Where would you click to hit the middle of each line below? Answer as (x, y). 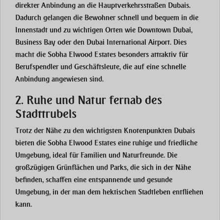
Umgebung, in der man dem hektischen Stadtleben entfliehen (109, 192)
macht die (31, 55)
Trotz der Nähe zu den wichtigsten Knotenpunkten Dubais (105, 131)
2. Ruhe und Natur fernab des (89, 100)
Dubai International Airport (128, 42)
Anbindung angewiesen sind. (59, 79)
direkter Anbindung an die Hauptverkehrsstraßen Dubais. (103, 6)
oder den (71, 42)
